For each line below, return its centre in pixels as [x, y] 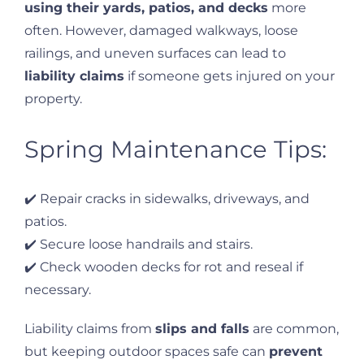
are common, [294, 328]
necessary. [58, 289]
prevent [296, 351]
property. [53, 98]
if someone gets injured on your [230, 76]
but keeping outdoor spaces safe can [147, 351]
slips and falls [202, 328]
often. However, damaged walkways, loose [161, 30]
